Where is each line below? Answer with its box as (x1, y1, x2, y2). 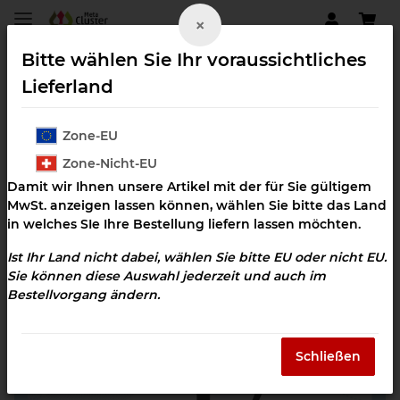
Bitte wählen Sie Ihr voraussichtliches (21, 49, 366, 71)
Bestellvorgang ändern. (7, 287, 160, 303)
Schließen (296, 348, 361, 364)
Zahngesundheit (14, 129, 115, 144)
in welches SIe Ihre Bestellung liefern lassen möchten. (7, 216, 361, 232)
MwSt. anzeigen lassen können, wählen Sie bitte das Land (7, 197, 387, 213)
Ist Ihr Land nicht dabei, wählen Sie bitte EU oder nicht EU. (7, 249, 387, 265)
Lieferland (21, 76, 113, 97)
